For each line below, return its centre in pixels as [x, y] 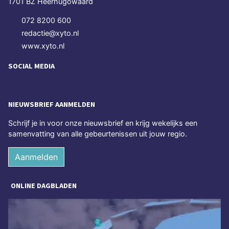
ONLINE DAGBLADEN [44, 186]
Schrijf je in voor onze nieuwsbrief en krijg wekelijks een [103, 123]
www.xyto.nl [43, 45]
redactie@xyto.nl [50, 33]
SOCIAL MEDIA [31, 66]
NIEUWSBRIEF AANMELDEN [52, 105]
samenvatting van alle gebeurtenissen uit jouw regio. [98, 134]
